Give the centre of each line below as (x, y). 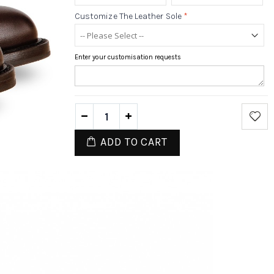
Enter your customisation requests (128, 57)
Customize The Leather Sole (128, 17)
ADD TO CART (134, 142)
